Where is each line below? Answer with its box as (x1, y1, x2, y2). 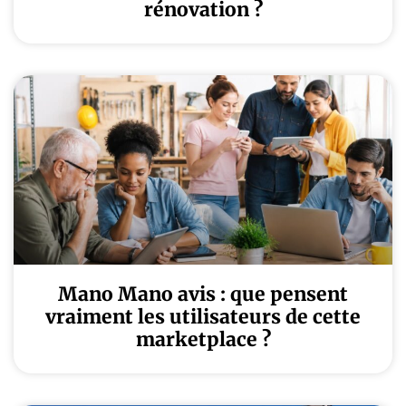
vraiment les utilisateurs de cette (45, 304, 361, 329)
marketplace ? (135, 327, 271, 352)
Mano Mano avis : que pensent (58, 282, 348, 306)
